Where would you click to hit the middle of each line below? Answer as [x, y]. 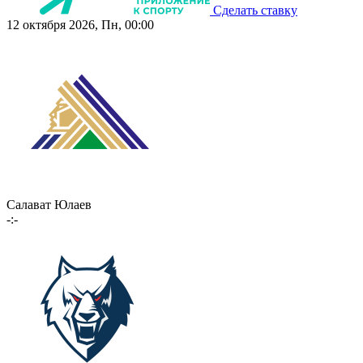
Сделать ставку [255, 11]
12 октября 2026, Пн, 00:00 [80, 25]
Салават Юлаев [49, 205]
